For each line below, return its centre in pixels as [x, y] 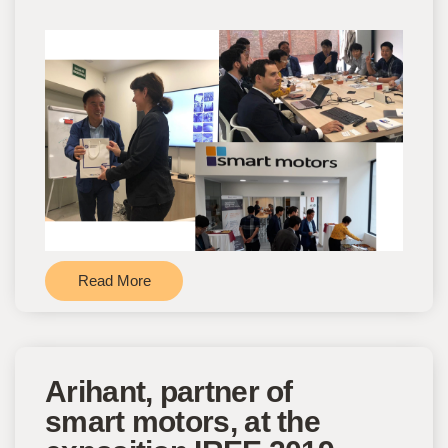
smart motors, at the [183, 421]
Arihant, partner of [169, 391]
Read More [114, 280]
